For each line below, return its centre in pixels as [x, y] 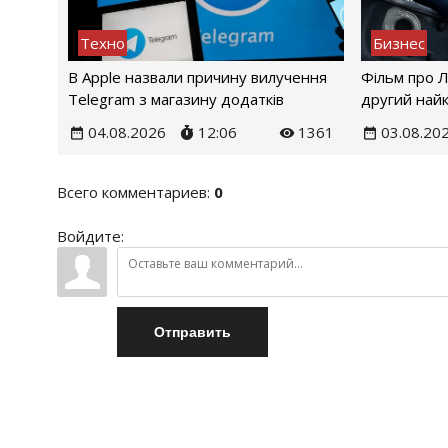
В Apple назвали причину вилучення [197, 76]
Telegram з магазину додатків [176, 98]
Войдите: [90, 236]
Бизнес [399, 42]
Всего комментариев [132, 192]
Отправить [192, 332]
